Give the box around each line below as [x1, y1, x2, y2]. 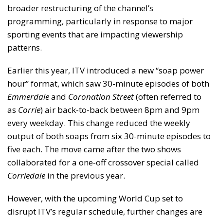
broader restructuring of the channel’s [7, 2, 153, 14]
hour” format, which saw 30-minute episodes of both [7, 77, 209, 89]
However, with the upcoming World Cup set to [7, 192, 183, 204]
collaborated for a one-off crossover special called [7, 156, 199, 168]
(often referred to [134, 91, 201, 102]
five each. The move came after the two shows [7, 143, 181, 155]
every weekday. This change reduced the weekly [7, 117, 190, 128]
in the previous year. [45, 169, 125, 181]
